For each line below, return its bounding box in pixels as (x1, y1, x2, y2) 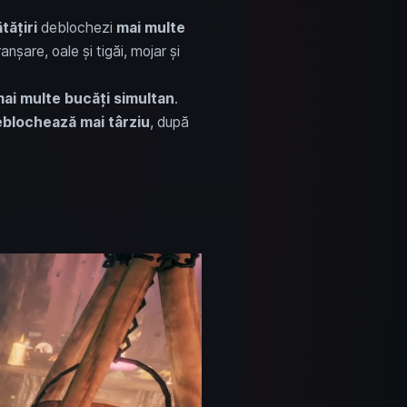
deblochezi (36, 18, 116, 36)
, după (149, 113, 189, 131)
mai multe (115, 18, 185, 36)
